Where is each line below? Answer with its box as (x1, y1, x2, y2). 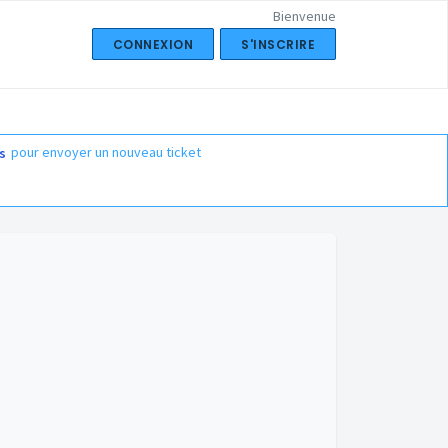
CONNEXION (112, 36, 193, 53)
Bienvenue (273, 7, 336, 25)
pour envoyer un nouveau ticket (8, 142, 201, 161)
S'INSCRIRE (241, 36, 315, 53)
